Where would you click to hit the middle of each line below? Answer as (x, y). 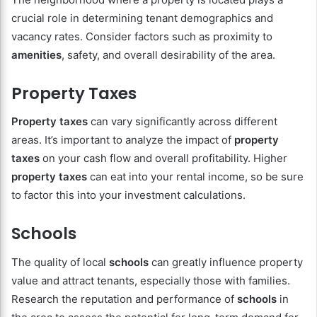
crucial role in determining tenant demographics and (142, 18)
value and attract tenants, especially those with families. (151, 280)
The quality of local (60, 262)
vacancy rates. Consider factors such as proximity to (142, 36)
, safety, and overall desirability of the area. (168, 54)
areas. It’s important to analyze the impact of (123, 140)
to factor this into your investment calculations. (128, 195)
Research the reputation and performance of (124, 299)
